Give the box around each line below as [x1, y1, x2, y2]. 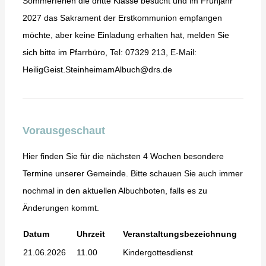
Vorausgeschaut [22, 124, 105, 137]
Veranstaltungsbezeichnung [122, 229, 237, 239]
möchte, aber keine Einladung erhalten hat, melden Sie [22, 30, 229, 40]
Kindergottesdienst [122, 247, 193, 257]
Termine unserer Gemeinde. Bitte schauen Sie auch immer [22, 168, 243, 178]
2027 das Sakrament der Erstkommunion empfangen [22, 12, 222, 23]
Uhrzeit [76, 229, 105, 239]
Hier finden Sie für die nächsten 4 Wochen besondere [22, 151, 224, 161]
